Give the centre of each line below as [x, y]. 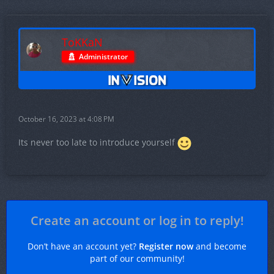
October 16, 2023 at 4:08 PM [66, 119]
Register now [166, 246]
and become [220, 246]
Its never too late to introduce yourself [98, 143]
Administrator [103, 56]
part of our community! [137, 258]
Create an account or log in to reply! [137, 220]
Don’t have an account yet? [83, 246]
